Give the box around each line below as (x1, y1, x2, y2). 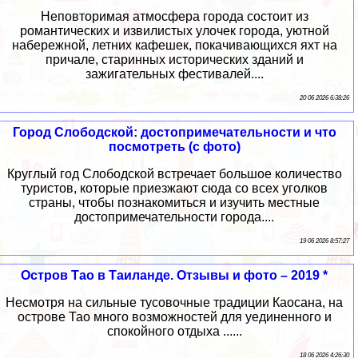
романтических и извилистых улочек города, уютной (19, 23, 329, 38)
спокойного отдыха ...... (106, 324, 242, 338)
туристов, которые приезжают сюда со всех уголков (21, 181, 328, 195)
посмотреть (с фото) (108, 139, 241, 153)
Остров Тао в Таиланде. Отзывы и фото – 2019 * (21, 268, 328, 282)
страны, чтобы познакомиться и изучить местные (29, 195, 320, 209)
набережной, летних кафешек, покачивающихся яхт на (11, 38, 337, 52)
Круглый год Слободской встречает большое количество (6, 166, 342, 181)
